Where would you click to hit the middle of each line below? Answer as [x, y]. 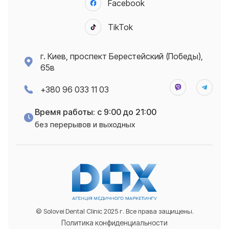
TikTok [120, 27]
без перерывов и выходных [85, 124]
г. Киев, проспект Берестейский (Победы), [122, 56]
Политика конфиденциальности [114, 223]
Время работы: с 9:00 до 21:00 [96, 112]
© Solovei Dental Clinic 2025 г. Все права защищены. [114, 211]
